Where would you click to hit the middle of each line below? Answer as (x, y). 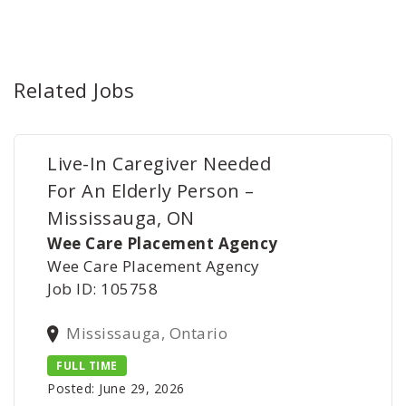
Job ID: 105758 (103, 289)
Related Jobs (74, 90)
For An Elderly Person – (151, 191)
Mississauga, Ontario (147, 333)
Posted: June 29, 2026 (116, 389)
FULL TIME (87, 366)
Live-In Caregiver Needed (159, 164)
